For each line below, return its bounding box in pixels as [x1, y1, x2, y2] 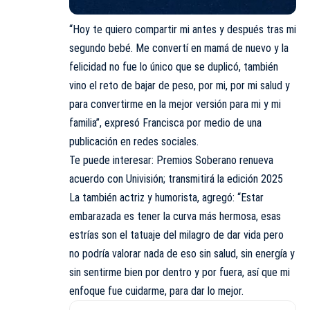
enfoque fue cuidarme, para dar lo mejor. [69, 284, 244, 298]
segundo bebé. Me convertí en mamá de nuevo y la [69, 42, 289, 55]
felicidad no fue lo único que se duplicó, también [69, 60, 278, 74]
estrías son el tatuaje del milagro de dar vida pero [69, 228, 284, 242]
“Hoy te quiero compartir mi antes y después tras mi [69, 23, 296, 37]
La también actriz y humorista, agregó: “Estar [69, 191, 264, 205]
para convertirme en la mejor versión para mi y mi [69, 98, 281, 111]
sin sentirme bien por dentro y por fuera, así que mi [69, 266, 290, 280]
